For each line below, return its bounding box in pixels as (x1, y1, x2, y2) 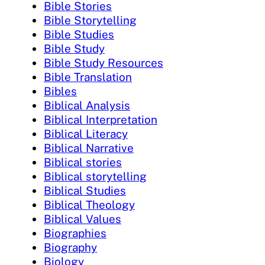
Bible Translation (44, 70, 132, 83)
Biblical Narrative (44, 141, 134, 154)
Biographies (44, 226, 106, 240)
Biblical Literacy (44, 127, 128, 140)
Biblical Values (44, 212, 121, 225)
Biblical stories (44, 155, 122, 169)
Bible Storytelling (44, 13, 137, 27)
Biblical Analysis (44, 98, 130, 112)
